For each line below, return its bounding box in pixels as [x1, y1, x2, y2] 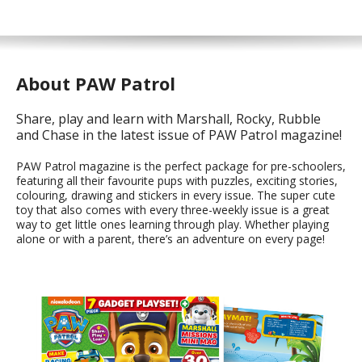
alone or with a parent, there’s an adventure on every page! [16, 231, 325, 246]
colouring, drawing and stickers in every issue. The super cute [16, 187, 335, 203]
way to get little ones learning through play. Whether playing [16, 217, 329, 232]
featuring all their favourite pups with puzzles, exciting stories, [16, 173, 338, 188]
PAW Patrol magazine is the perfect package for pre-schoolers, [16, 158, 346, 174]
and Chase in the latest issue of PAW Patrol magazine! [16, 126, 342, 144]
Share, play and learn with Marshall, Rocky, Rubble [16, 110, 321, 128]
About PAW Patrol [16, 71, 175, 95]
